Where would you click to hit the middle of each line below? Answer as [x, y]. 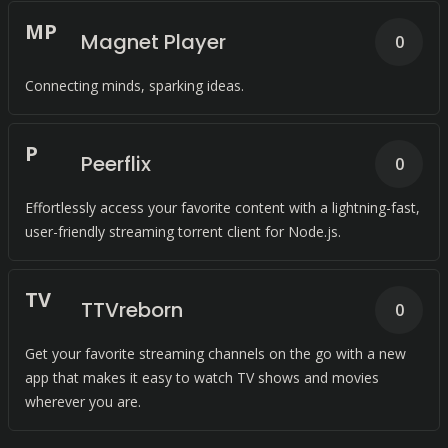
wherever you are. [83, 401]
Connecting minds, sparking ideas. [134, 85]
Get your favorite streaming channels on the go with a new [215, 353]
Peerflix [116, 164]
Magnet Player [153, 42]
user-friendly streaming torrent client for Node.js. [183, 231]
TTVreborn [132, 310]
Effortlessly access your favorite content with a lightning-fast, [222, 207]
